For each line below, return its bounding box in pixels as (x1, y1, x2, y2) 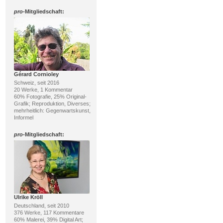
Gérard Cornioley (13, 71, 59, 77)
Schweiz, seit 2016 (13, 80, 59, 86)
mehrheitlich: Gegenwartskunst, (13, 108, 91, 113)
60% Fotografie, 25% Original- (13, 94, 87, 100)
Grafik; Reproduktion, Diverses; (13, 101, 91, 107)
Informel (13, 114, 33, 120)
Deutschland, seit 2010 (13, 203, 69, 209)
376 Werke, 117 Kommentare (13, 210, 84, 216)
